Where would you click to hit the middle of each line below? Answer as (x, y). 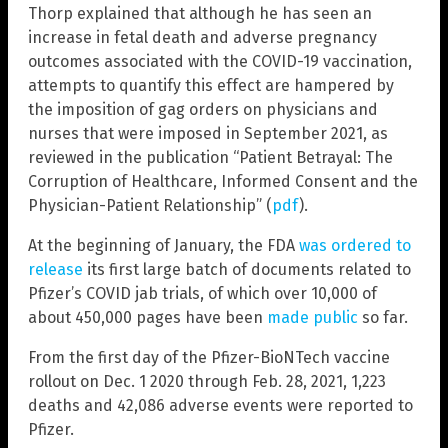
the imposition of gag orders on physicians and (203, 110)
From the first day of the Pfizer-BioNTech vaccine (209, 358)
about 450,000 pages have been (147, 318)
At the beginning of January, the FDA (163, 246)
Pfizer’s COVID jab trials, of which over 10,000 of (202, 294)
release (55, 270)
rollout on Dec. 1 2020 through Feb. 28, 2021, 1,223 (207, 382)
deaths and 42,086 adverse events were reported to (220, 406)
